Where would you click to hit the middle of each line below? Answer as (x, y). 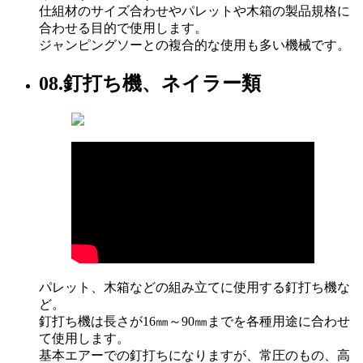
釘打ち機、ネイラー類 (162, 84)
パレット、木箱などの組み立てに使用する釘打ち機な (194, 288)
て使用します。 (84, 339)
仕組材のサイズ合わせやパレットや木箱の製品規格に (194, 11)
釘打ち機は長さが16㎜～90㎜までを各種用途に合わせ (194, 322)
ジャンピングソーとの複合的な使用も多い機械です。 (194, 45)
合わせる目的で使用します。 (123, 28)
